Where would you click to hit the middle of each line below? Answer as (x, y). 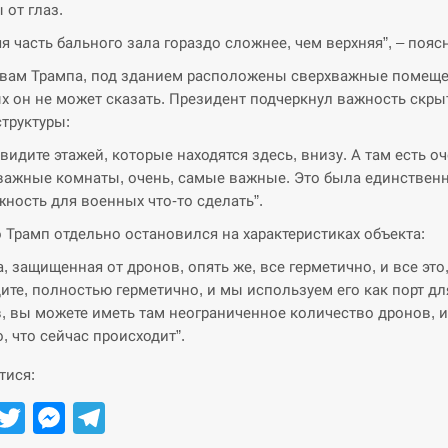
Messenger (145, 417)
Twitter (72, 417)
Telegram (171, 417)
